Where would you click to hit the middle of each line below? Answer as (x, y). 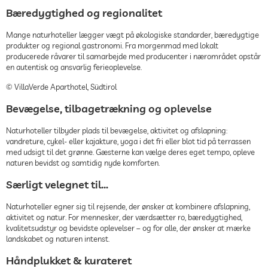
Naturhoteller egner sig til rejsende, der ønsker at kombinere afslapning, (128, 206)
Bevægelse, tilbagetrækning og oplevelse (109, 108)
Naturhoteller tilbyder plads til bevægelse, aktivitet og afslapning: (117, 130)
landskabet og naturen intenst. (58, 238)
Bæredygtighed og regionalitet (84, 13)
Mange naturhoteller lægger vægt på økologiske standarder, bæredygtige (133, 34)
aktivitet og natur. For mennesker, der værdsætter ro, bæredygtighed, (124, 217)
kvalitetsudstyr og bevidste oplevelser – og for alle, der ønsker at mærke (128, 228)
